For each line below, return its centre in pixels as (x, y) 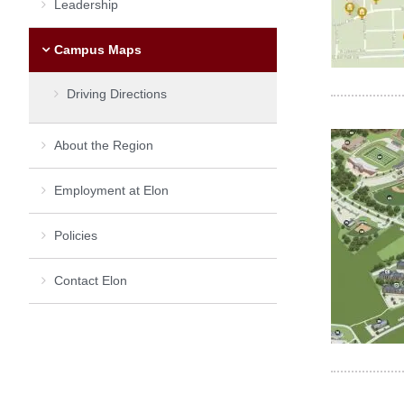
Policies (76, 235)
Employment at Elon (111, 190)
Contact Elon (91, 280)
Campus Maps (98, 49)
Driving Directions (117, 93)
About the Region (104, 145)
